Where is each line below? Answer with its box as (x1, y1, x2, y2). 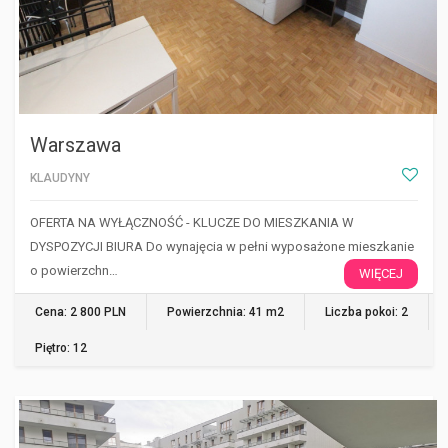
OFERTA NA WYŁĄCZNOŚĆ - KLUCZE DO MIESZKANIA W (30, 214, 354, 230)
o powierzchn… (30, 262, 118, 278)
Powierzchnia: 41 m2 (167, 304, 284, 319)
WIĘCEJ (359, 265, 403, 281)
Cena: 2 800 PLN (35, 304, 126, 319)
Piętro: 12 (35, 340, 87, 355)
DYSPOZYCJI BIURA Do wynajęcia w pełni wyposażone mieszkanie (30, 238, 414, 254)
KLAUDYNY (30, 170, 90, 185)
